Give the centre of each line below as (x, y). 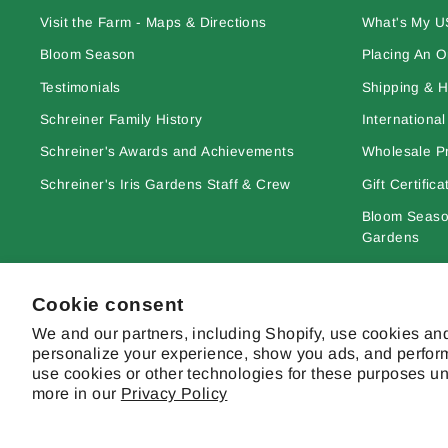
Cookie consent (108, 305)
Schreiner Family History (121, 119)
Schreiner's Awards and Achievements (167, 152)
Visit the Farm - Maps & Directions (153, 22)
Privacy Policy (174, 393)
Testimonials (80, 87)
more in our (76, 393)
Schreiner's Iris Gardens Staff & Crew (165, 184)
